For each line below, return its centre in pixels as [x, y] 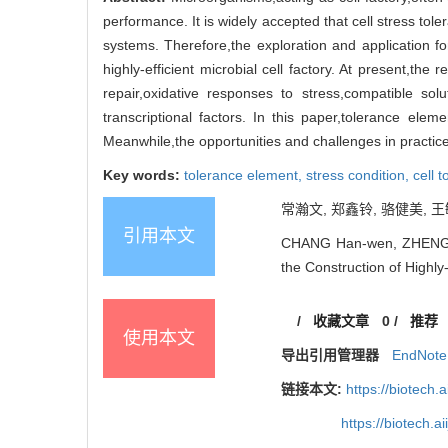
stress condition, [359, 174]
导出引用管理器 [330, 354]
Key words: [143, 174]
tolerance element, [245, 174]
